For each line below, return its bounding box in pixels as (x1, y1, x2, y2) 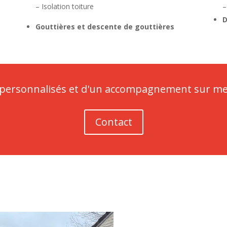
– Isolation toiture (35, 2, 94, 12)
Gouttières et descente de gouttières (35, 22, 174, 32)
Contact (95, 115, 132, 129)
